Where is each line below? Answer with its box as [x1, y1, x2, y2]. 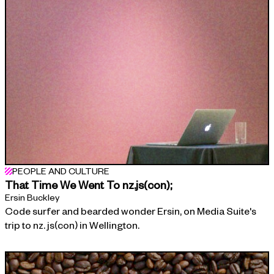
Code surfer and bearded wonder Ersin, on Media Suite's [5, 204, 256, 218]
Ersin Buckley [5, 191, 59, 204]
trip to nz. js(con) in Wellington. [5, 218, 139, 232]
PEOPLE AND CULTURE [12, 165, 109, 177]
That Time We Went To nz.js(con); [5, 177, 172, 192]
